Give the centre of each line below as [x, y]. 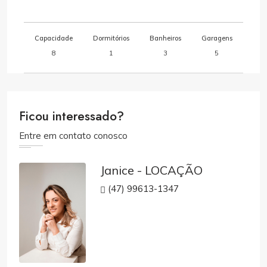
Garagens [217, 38]
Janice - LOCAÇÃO [151, 170]
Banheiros [165, 38]
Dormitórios [111, 38]
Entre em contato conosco [73, 136]
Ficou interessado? [72, 116]
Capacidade [54, 38]
